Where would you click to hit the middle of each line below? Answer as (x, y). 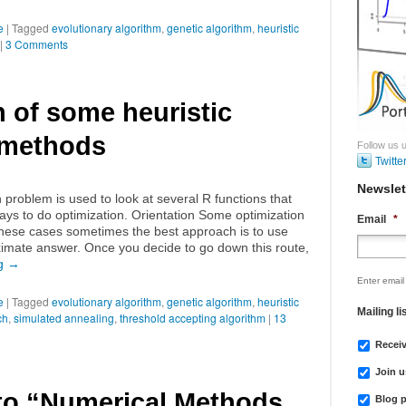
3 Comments (37, 44)
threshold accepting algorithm (193, 318)
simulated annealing (64, 318)
